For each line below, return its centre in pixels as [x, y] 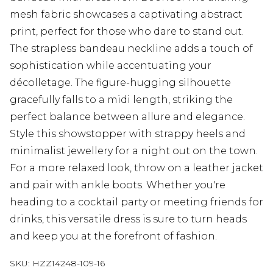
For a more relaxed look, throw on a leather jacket [136, 168]
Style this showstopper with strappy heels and [128, 134]
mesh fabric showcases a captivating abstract [126, 15]
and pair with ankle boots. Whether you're [118, 185]
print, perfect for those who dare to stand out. [127, 32]
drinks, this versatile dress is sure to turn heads [128, 219]
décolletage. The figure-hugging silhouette [120, 83]
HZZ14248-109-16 [69, 264]
